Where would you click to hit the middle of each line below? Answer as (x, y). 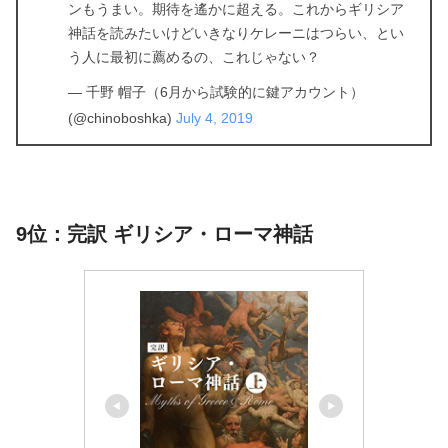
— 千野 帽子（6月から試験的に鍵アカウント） (216, 91)
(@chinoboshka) (122, 117)
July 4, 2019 (214, 117)
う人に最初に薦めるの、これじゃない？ (194, 56)
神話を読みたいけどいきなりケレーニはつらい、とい (236, 32)
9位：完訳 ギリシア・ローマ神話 (164, 233)
